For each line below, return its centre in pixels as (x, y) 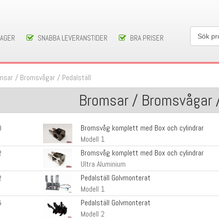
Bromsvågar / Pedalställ (56, 77)
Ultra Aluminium (103, 164)
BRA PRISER (147, 38)
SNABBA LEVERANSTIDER (72, 38)
